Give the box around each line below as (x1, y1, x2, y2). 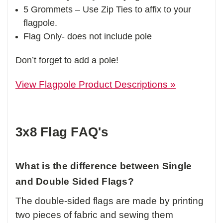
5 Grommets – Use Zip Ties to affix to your (23, 4, 192, 15)
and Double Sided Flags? (15, 176, 134, 187)
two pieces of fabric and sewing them (15, 210, 173, 221)
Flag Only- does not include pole (23, 31, 152, 42)
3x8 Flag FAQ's (15, 124, 109, 140)
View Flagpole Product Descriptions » (15, 79, 176, 90)
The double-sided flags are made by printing (15, 196, 204, 207)
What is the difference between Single (15, 161, 192, 172)
